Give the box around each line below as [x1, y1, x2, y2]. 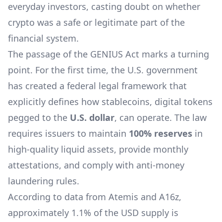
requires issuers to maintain [8, 127, 129, 139]
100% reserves [129, 127, 192, 139]
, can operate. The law [114, 111, 207, 123]
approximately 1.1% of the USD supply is [8, 207, 178, 219]
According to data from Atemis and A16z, [8, 191, 181, 203]
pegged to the [8, 111, 70, 123]
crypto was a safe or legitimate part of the [8, 16, 185, 28]
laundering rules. [8, 175, 79, 187]
